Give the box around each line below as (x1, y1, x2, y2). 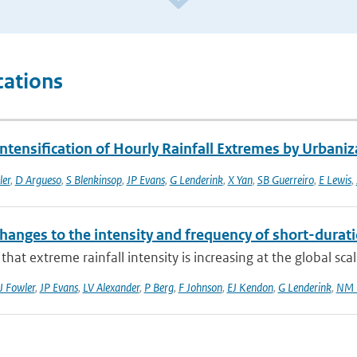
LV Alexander (82, 280, 139, 295)
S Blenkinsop (65, 172, 122, 187)
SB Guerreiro (257, 172, 314, 187)
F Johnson (178, 280, 222, 295)
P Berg (143, 280, 174, 295)
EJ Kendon (226, 280, 273, 295)
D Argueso (14, 172, 61, 187)
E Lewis (318, 172, 351, 187)
